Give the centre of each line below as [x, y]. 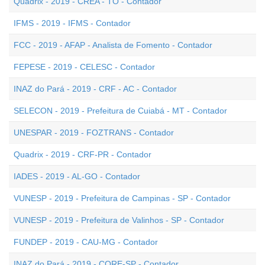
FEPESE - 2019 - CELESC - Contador [84, 67]
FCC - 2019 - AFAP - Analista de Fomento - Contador [113, 45]
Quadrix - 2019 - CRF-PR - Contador [83, 154]
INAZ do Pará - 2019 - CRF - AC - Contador [95, 89]
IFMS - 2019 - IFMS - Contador [72, 23]
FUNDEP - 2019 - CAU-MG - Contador [86, 242]
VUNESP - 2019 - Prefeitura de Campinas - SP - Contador [122, 198]
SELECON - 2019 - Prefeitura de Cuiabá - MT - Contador [120, 111]
